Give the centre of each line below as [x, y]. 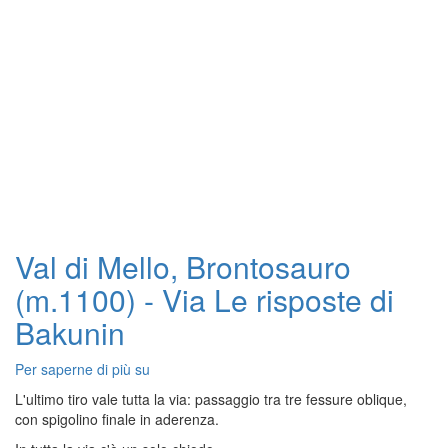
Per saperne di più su [82, 369]
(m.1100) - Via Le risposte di [204, 299]
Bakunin [70, 332]
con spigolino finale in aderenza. [117, 419]
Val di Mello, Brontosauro [183, 266]
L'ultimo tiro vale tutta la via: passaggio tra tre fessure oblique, [211, 399]
